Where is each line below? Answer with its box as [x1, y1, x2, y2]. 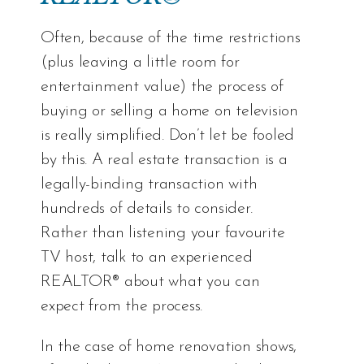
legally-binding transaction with [41, 175, 258, 193]
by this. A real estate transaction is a [41, 151, 288, 168]
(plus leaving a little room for [41, 54, 240, 71]
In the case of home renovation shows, [41, 338, 297, 355]
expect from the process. [41, 297, 203, 314]
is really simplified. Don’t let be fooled [41, 127, 295, 144]
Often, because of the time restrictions [41, 29, 301, 46]
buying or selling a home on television [41, 102, 298, 119]
